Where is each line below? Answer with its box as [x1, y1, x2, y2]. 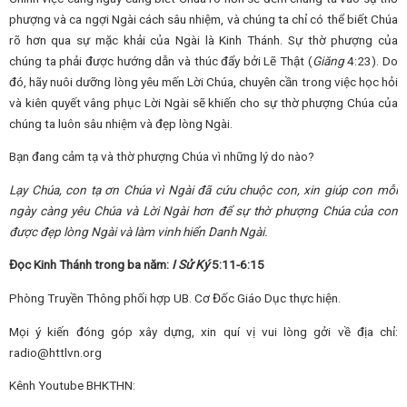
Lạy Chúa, [9, 182, 66, 197]
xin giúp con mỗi [303, 182, 399, 197]
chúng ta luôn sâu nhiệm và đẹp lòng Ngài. [9, 115, 233, 131]
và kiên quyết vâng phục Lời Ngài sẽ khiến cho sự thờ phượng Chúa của [9, 94, 398, 110]
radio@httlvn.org [9, 344, 102, 360]
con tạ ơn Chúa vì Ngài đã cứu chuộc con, [65, 182, 304, 197]
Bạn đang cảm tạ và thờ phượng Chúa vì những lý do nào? [9, 149, 314, 164]
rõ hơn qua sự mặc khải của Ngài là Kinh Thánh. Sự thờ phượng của [9, 32, 398, 47]
